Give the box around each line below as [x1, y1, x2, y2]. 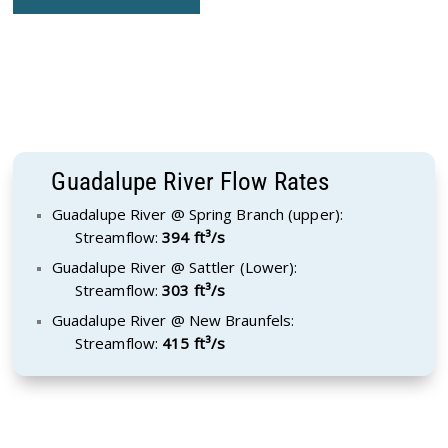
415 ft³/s [162, 333, 226, 354]
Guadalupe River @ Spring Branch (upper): [51, 204, 343, 225]
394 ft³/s [162, 227, 226, 248]
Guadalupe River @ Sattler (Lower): [51, 257, 298, 278]
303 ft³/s [162, 280, 226, 301]
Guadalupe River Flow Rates [51, 167, 330, 197]
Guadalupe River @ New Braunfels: [51, 310, 295, 331]
